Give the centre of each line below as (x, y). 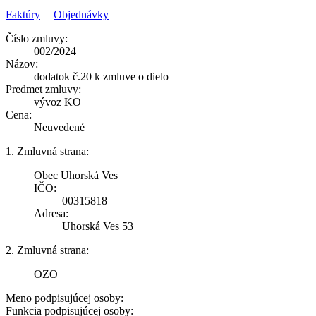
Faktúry (23, 14)
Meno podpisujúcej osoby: (65, 298)
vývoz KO (57, 102)
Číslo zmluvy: (37, 38)
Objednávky (81, 14)
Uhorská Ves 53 (98, 226)
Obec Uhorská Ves (76, 175)
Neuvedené (59, 127)
